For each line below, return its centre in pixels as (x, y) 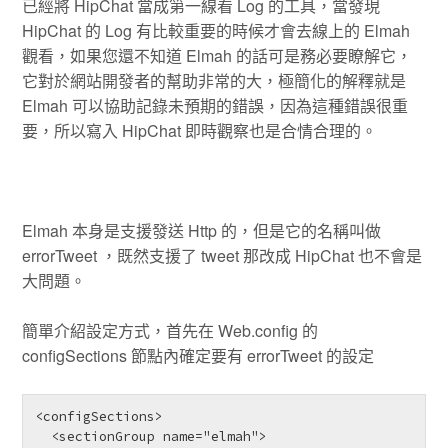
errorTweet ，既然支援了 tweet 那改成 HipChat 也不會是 (222, 255)
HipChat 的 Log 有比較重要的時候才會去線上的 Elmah (216, 30)
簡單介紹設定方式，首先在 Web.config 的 (170, 331)
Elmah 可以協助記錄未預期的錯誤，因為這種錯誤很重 (215, 105)
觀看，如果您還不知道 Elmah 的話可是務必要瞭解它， (217, 55)
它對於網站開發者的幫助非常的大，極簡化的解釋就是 (214, 80)
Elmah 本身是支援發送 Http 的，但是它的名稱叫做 (202, 230)
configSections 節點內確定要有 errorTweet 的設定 (198, 356)
